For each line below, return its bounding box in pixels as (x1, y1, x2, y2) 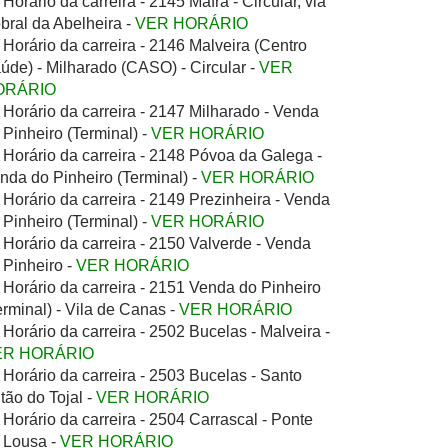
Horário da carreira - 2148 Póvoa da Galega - (3, 147, 322, 164)
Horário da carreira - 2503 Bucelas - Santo (3, 367, 302, 384)
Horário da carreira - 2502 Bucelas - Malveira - (3, 323, 330, 340)
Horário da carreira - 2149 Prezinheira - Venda (3, 191, 330, 208)
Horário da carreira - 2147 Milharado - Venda (3, 103, 319, 120)
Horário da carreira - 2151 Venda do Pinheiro (3, 279, 321, 296)
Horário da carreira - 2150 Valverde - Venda (3, 235, 311, 252)
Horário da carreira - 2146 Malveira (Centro (3, 37, 307, 54)
